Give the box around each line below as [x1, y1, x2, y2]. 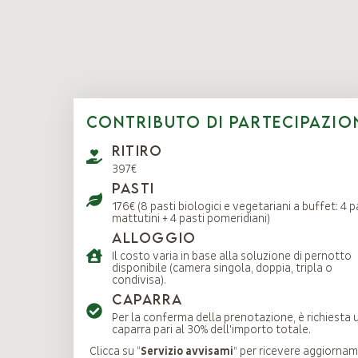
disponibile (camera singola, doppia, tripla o [112, 261, 332, 275]
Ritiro [112, 142, 163, 159]
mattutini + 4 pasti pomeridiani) [112, 212, 270, 225]
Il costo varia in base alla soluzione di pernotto [112, 249, 352, 263]
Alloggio [112, 229, 197, 246]
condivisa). [112, 273, 166, 287]
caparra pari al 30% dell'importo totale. [112, 323, 311, 336]
